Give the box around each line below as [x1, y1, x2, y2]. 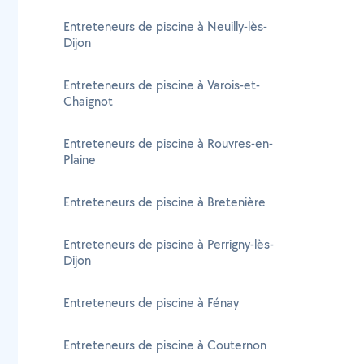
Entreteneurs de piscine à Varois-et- [63, 76, 260, 93]
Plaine [63, 151, 96, 168]
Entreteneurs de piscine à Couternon [63, 336, 266, 353]
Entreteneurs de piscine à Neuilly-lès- [63, 18, 267, 35]
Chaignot [63, 93, 113, 110]
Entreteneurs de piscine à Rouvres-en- [63, 135, 273, 152]
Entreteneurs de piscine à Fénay [63, 294, 239, 311]
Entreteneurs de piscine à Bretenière [63, 193, 266, 210]
